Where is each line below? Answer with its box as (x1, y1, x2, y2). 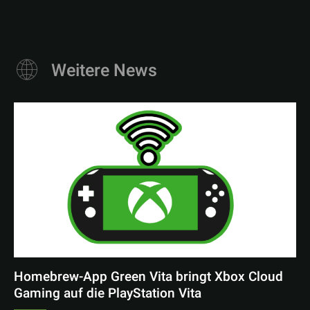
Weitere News (51, 57, 157, 84)
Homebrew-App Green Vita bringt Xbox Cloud (14, 267, 283, 287)
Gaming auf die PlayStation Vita (14, 284, 201, 304)
